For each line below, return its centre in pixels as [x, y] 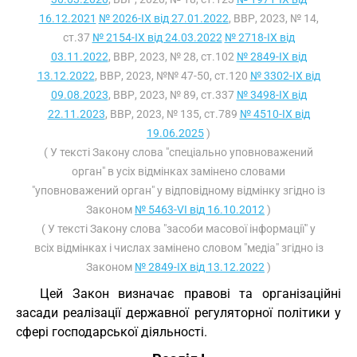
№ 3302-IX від [285, 76]
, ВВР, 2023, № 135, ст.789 [172, 114]
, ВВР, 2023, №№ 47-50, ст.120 [172, 76]
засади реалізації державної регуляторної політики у [178, 313]
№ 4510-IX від [275, 114]
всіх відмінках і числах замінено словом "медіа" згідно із [178, 248]
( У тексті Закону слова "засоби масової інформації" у [178, 229]
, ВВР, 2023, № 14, [273, 18]
